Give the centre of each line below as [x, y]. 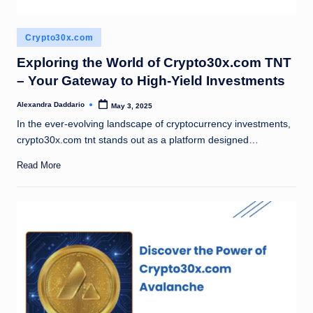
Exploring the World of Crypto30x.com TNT [154, 62]
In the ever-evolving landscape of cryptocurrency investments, [154, 124]
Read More [39, 166]
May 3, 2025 [132, 105]
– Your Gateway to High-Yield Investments [151, 80]
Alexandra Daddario [51, 105]
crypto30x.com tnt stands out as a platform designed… [138, 140]
